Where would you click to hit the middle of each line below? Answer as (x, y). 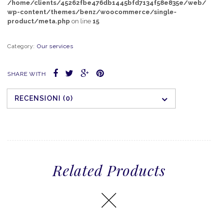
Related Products (109, 171)
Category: (22, 46)
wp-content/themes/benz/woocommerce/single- (92, 12)
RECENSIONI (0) (44, 99)
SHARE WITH (27, 74)
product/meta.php (39, 21)
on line (81, 21)
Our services (55, 46)
